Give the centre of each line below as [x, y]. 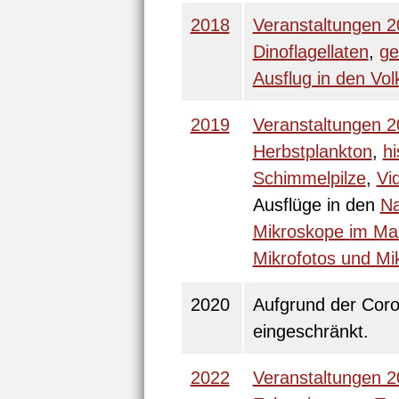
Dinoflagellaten [310, 52]
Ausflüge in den [316, 205]
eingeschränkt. [310, 331]
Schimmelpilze [309, 178]
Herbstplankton [312, 151]
